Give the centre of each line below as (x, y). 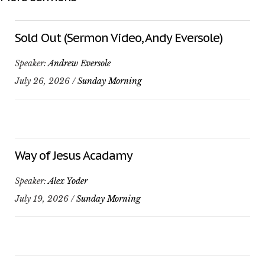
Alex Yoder (68, 181)
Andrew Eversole (79, 64)
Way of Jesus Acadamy (74, 156)
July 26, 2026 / (46, 81)
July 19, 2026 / (46, 199)
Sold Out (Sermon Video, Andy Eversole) (119, 38)
